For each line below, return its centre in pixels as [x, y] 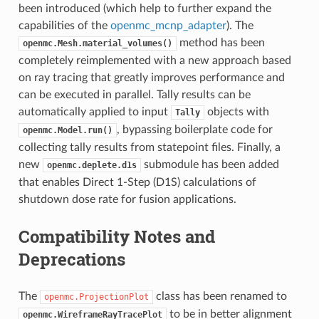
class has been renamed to [220, 296]
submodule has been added [210, 164]
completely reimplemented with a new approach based [155, 60]
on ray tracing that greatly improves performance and [151, 77]
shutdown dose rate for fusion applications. [127, 199]
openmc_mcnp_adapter [168, 25]
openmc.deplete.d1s [91, 165]
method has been [220, 42]
